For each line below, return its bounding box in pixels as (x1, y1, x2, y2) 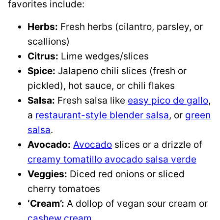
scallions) (27, 36, 70, 48)
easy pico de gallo (128, 95, 208, 107)
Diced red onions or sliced (67, 168, 185, 180)
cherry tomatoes (27, 183, 100, 195)
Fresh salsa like (55, 95, 128, 107)
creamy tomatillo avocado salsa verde (27, 154, 196, 165)
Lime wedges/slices (58, 51, 149, 62)
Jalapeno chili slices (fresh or (55, 65, 187, 77)
